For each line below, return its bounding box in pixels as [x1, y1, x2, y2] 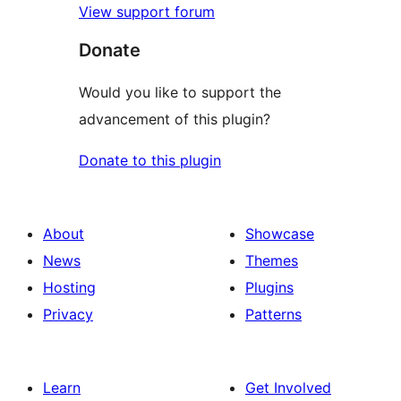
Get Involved [245, 379, 331, 397]
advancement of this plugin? [79, 110, 270, 129]
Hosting [43, 278, 96, 297]
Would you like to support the [79, 83, 281, 102]
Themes [245, 252, 298, 270]
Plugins [245, 278, 294, 297]
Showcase [245, 225, 314, 243]
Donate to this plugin [79, 151, 221, 170]
